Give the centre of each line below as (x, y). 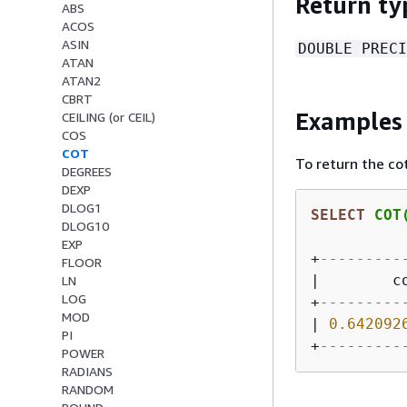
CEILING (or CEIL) (109, 117)
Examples (349, 121)
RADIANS (87, 372)
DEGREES (87, 172)
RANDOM (88, 390)
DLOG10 (85, 226)
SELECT (338, 215)
